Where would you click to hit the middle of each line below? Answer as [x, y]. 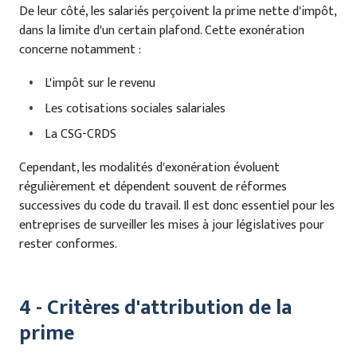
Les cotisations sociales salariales [135, 109]
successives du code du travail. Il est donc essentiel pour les [177, 206]
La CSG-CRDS [80, 135]
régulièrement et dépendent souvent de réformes [153, 187]
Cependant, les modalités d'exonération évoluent [149, 168]
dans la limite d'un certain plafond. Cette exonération [162, 31]
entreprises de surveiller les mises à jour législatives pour [172, 226]
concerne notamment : [80, 50]
